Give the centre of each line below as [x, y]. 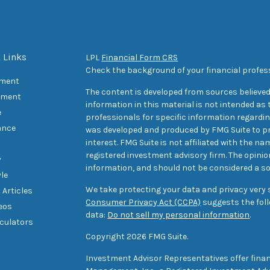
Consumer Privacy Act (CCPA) [143, 202]
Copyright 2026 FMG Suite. [137, 236]
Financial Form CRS [140, 57]
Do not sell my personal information [179, 215]
